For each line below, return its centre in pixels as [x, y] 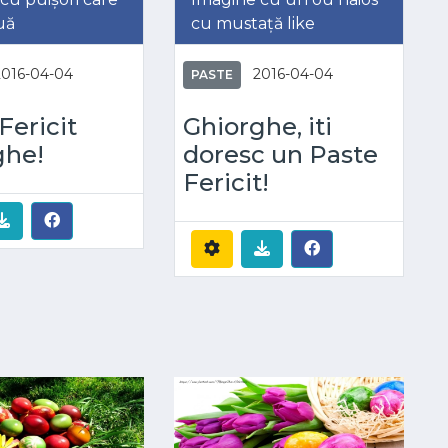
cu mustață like [252, 23]
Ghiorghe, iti [257, 126]
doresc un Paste [280, 154]
